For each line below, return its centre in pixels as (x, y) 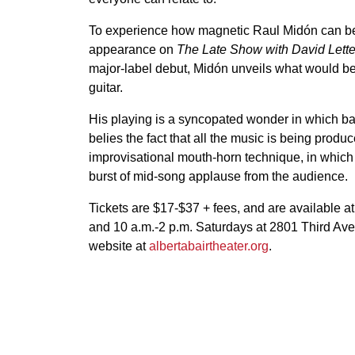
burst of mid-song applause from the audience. (218, 176)
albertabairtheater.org (209, 246)
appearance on (133, 50)
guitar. (106, 88)
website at (119, 246)
